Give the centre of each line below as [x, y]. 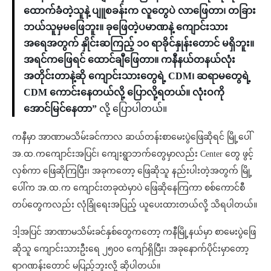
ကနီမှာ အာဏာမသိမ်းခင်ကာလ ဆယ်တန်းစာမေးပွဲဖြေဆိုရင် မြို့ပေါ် [132, 137]
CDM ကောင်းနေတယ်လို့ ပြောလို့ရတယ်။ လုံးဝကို [124, 93]
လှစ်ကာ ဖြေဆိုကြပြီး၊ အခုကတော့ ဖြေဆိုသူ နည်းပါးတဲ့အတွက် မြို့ [132, 171]
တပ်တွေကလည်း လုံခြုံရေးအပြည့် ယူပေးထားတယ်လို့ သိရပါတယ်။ [135, 205]
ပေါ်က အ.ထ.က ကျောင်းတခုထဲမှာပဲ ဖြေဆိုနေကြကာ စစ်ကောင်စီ [129, 188]
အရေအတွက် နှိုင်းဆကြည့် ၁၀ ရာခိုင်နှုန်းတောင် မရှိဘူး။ [139, 44]
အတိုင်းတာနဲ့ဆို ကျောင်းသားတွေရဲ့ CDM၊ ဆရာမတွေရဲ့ [137, 76]
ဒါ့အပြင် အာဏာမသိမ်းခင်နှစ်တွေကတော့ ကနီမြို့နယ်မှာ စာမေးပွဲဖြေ [134, 232]
